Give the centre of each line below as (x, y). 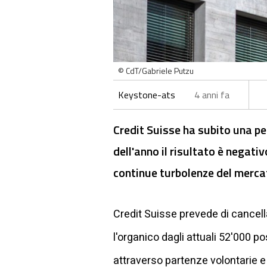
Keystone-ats (147, 94)
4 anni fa (212, 94)
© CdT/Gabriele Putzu (156, 70)
